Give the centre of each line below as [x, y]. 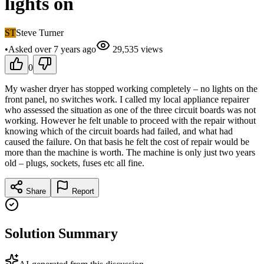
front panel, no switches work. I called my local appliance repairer [127, 99]
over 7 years [57, 49]
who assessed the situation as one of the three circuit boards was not [130, 110]
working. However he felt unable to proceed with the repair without [130, 120]
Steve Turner [40, 32]
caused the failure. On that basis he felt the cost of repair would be [127, 141]
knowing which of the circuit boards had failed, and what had [119, 131]
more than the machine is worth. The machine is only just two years [130, 152]
